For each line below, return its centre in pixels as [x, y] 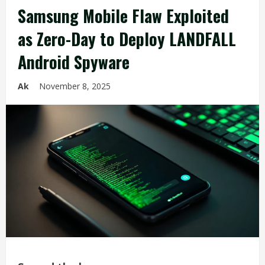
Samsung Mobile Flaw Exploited [123, 16]
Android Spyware [74, 62]
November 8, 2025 [76, 86]
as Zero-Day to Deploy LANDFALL [127, 39]
